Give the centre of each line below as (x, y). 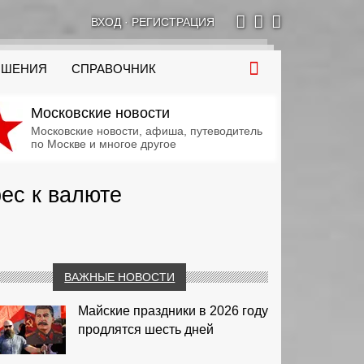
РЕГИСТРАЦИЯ (173, 22)
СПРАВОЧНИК (114, 69)
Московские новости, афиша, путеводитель (146, 131)
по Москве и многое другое (103, 144)
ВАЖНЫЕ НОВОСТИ (120, 277)
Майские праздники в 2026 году (173, 310)
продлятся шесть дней (145, 329)
